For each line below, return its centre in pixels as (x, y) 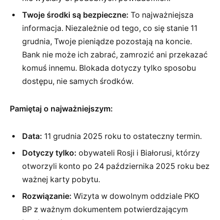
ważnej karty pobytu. (61, 179)
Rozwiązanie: (47, 196)
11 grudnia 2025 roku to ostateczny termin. (122, 136)
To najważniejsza (161, 15)
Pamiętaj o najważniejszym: (61, 109)
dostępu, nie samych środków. (78, 82)
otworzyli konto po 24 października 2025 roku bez (116, 166)
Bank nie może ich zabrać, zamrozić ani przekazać (115, 55)
